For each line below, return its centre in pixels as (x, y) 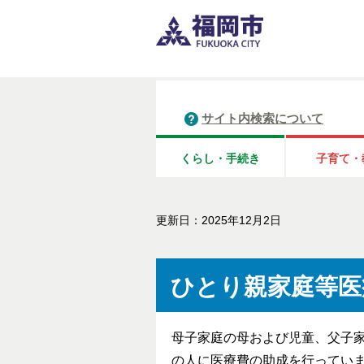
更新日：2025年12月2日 (219, 221)
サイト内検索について (262, 119)
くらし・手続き (220, 159)
